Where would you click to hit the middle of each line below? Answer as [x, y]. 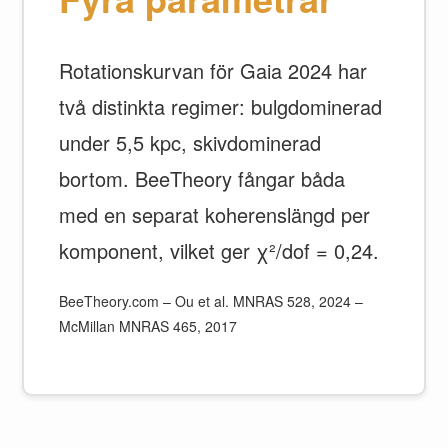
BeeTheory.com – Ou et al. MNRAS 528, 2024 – [211, 301]
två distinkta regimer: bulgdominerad [221, 106]
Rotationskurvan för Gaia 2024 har [213, 70]
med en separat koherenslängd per [215, 214]
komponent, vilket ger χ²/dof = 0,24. [219, 250]
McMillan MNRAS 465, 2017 [148, 326]
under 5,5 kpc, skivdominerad [190, 142]
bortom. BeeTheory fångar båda [202, 178]
